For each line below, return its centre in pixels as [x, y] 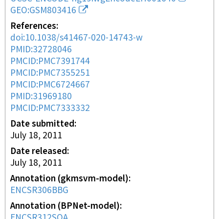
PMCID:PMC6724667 [50, 85]
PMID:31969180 [41, 97]
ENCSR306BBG [39, 190]
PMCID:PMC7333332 [50, 108]
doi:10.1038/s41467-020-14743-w [77, 38]
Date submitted [42, 124]
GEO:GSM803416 [43, 11]
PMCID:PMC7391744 [50, 61]
